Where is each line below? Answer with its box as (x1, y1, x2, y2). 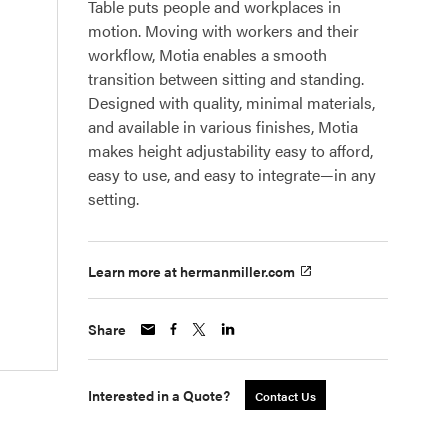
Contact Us (255, 387, 316, 406)
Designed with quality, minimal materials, (88, 91, 375, 114)
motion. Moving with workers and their (88, 19, 359, 42)
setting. (88, 187, 139, 210)
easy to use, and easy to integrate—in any (88, 163, 376, 186)
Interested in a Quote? (88, 385, 230, 406)
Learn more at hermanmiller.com (88, 261, 295, 282)
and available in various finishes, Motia (88, 115, 358, 138)
